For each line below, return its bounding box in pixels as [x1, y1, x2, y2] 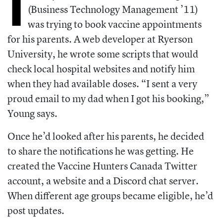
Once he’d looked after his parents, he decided [7, 129, 204, 143]
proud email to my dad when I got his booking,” [7, 92, 209, 106]
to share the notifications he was [7, 144, 146, 158]
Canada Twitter [128, 159, 197, 173]
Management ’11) [122, 2, 198, 16]
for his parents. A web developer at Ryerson [7, 32, 193, 46]
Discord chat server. [113, 174, 199, 188]
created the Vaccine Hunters [7, 159, 128, 173]
